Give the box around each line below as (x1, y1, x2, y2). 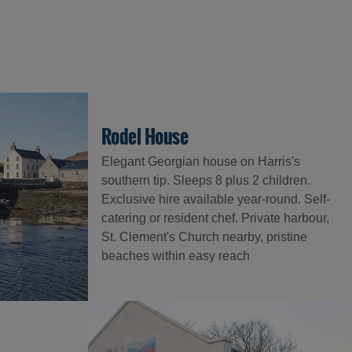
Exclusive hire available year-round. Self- (101, 192, 330, 207)
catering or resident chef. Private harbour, (101, 211, 329, 225)
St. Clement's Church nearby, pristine (101, 230, 307, 244)
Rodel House (101, 123, 189, 152)
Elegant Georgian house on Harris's (101, 155, 300, 169)
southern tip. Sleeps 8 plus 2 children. (101, 174, 310, 188)
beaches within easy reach (101, 249, 250, 263)
